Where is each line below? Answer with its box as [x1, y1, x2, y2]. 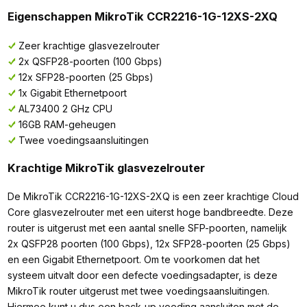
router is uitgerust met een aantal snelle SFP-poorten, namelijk [7, 222, 287, 234]
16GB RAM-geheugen [18, 118, 116, 130]
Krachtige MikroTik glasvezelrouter [7, 161, 205, 175]
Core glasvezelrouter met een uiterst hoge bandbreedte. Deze [7, 206, 293, 219]
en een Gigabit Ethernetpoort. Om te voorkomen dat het [7, 254, 260, 266]
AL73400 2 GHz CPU [18, 102, 112, 114]
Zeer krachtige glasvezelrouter [18, 39, 160, 51]
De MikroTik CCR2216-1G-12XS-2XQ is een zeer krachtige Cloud [7, 191, 299, 203]
